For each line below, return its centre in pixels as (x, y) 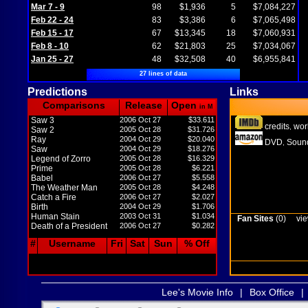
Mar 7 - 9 (48, 7)
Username (72, 243)
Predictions (57, 92)
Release (143, 105)
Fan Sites (255, 219)
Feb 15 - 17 (52, 33)
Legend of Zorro (61, 159)
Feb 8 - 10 (50, 46)
